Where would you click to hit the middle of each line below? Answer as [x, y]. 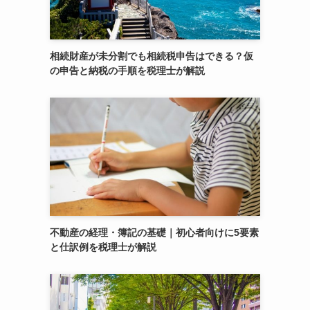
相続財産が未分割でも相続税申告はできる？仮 [152, 56]
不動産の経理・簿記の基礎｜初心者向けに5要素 [154, 232]
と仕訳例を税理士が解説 [103, 247]
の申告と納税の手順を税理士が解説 [127, 71]
